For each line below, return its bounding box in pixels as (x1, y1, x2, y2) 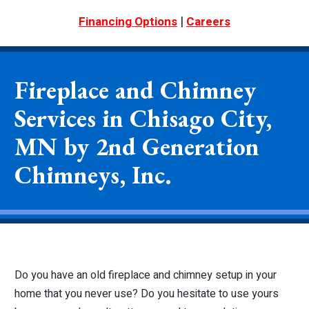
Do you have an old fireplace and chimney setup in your (14, 266, 277, 283)
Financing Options (79, 12, 177, 30)
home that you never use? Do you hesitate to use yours (14, 285, 279, 302)
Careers (186, 12, 230, 30)
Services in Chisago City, (14, 101, 272, 134)
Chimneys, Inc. (14, 158, 172, 191)
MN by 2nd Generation (14, 130, 259, 163)
